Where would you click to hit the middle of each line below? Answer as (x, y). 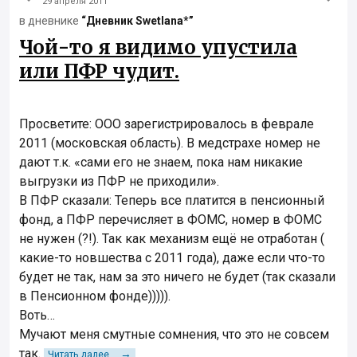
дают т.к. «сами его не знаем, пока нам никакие (161, 163)
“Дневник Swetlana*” (137, 21)
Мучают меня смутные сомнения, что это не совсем (174, 335)
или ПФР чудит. (99, 72)
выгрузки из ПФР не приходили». (119, 182)
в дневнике (50, 21)
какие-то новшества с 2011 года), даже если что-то (172, 258)
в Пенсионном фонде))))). (95, 296)
